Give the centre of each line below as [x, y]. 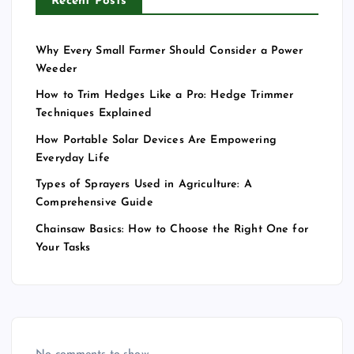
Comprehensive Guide [94, 203]
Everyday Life [73, 158]
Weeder [56, 69]
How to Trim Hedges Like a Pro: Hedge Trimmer [165, 96]
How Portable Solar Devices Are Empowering [156, 140]
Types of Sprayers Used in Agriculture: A [144, 185]
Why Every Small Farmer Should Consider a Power [169, 51]
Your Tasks [63, 247]
